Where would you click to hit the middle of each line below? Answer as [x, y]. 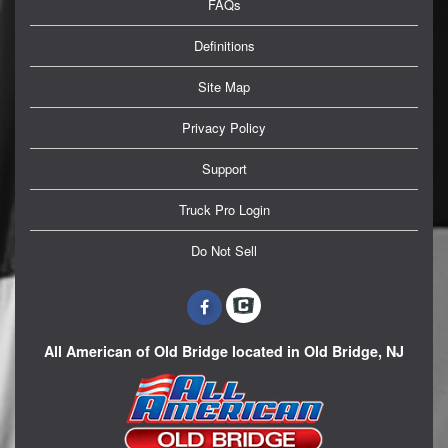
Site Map [224, 87]
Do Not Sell [224, 251]
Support [224, 169]
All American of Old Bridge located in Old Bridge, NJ [224, 350]
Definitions [224, 46]
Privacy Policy [224, 128]
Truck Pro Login [224, 210]
